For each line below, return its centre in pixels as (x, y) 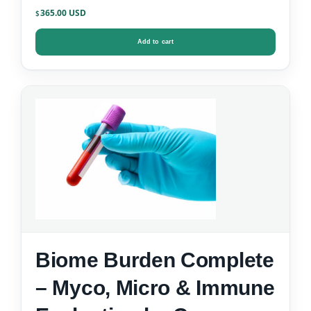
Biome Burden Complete (155, 260)
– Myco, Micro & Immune (155, 288)
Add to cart (155, 42)
